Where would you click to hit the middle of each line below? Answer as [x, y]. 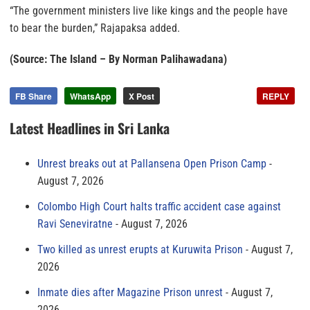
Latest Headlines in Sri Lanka [90, 128]
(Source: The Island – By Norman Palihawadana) [118, 60]
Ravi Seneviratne [75, 224]
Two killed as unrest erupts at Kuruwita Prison [140, 250]
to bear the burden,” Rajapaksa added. [95, 28]
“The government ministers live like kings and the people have [149, 11]
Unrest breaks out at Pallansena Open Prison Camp [152, 164]
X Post [142, 97]
